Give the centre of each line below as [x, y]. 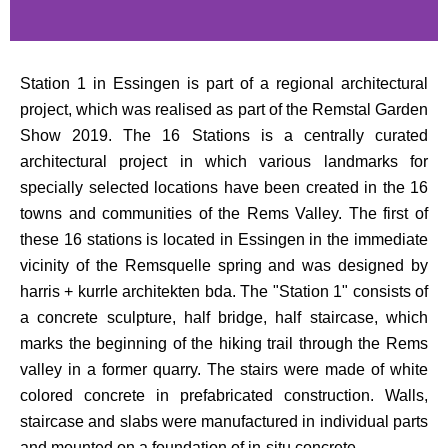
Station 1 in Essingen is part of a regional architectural [224, 83]
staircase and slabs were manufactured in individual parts [224, 421]
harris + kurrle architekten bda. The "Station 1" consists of [224, 291]
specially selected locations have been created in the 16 [224, 187]
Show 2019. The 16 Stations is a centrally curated [224, 135]
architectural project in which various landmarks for [224, 161]
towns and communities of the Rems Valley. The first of [224, 213]
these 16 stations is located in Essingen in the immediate [224, 239]
